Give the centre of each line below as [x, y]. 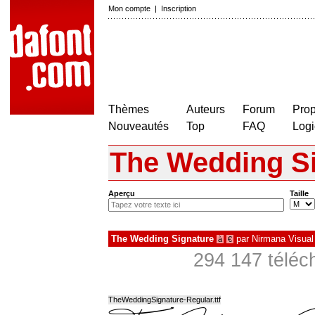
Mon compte [129, 8]
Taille [299, 194]
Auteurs [206, 109]
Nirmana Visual [283, 239]
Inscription [179, 8]
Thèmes [129, 109]
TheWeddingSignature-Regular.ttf [165, 300]
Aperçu [122, 194]
